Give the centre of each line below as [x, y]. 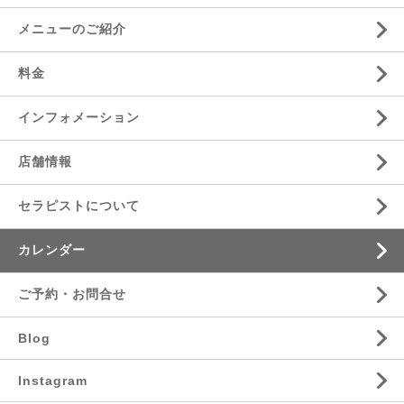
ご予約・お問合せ [72, 294]
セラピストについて [79, 206]
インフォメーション [79, 117]
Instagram [53, 381]
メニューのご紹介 [72, 29]
